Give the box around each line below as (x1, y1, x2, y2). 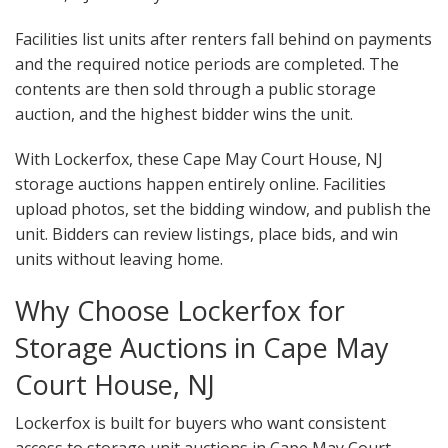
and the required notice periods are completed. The (15, 53, 399, 76)
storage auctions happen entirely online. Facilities (15, 173, 386, 196)
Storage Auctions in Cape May (15, 329, 389, 367)
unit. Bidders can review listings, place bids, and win (15, 223, 398, 246)
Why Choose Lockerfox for (15, 292, 345, 330)
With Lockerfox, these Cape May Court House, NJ (15, 148, 383, 171)
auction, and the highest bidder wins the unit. (15, 103, 353, 126)
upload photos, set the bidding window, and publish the (15, 198, 431, 221)
